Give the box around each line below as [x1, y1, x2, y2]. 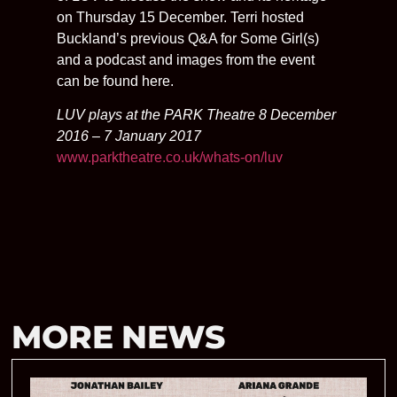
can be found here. [57, 73, 174, 89]
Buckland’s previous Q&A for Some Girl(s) [57, 30, 319, 46]
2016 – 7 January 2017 [57, 128, 201, 144]
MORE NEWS [12, 316, 225, 356]
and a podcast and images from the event [57, 51, 315, 67]
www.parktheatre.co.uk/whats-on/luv [57, 149, 283, 165]
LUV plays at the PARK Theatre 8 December [57, 106, 336, 122]
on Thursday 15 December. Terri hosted [57, 9, 304, 25]
